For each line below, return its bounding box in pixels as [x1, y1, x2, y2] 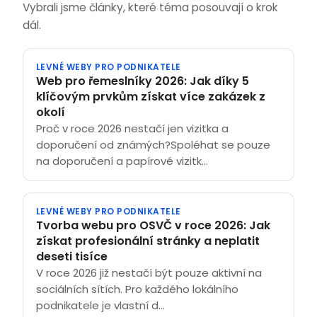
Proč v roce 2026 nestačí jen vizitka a [36, 120, 229, 136]
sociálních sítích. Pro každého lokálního [36, 281, 238, 296]
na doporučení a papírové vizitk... [36, 153, 208, 168]
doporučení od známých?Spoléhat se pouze [36, 137, 270, 152]
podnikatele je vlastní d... [36, 297, 165, 313]
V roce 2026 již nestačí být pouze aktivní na [36, 265, 262, 280]
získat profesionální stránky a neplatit [36, 232, 260, 249]
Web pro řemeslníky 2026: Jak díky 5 [36, 72, 249, 89]
